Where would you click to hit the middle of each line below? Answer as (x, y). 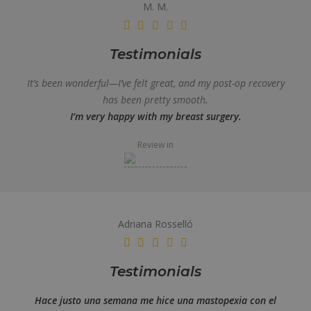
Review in (155, 145)
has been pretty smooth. (155, 100)
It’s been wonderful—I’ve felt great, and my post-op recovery (155, 83)
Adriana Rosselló (155, 224)
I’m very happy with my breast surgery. (155, 116)
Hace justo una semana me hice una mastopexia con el (155, 300)
